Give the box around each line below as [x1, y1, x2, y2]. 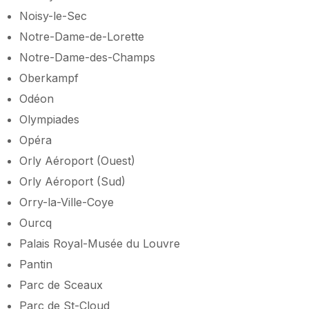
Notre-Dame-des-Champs [19, 50, 155, 64]
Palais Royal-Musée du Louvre [19, 236, 180, 250]
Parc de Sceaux [19, 277, 103, 292]
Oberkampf [19, 70, 79, 85]
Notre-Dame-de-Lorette [19, 29, 144, 43]
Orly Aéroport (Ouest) [19, 153, 135, 168]
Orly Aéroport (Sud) [19, 174, 126, 188]
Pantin [19, 257, 52, 271]
